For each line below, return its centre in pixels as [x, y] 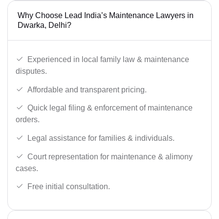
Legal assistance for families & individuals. [101, 138]
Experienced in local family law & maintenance [108, 60]
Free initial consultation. [69, 187]
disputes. [31, 71]
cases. [27, 168]
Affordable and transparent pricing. [87, 89]
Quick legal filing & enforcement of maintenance [110, 108]
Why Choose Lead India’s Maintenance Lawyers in [106, 16]
